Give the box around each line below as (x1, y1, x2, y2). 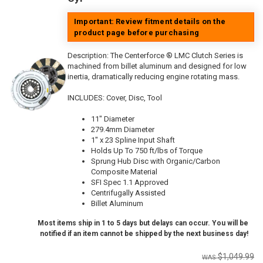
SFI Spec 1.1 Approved (91, 177, 168, 187)
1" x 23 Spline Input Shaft (91, 135, 175, 144)
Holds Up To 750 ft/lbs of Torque (91, 146, 203, 155)
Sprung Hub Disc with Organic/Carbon (91, 156, 220, 166)
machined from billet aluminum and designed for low (68, 61, 247, 70)
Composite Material (91, 167, 157, 176)
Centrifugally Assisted (91, 188, 166, 197)
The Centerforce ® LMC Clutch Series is (110, 50, 243, 60)
